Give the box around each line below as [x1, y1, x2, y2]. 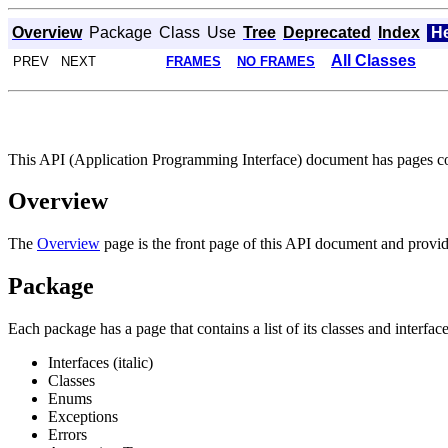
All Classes [331, 52, 416, 69]
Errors [48, 426, 87, 444]
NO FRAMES [237, 54, 315, 69]
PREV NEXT [9, 54, 96, 69]
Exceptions [48, 408, 118, 426]
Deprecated [283, 24, 371, 41]
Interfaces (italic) [48, 354, 153, 372]
